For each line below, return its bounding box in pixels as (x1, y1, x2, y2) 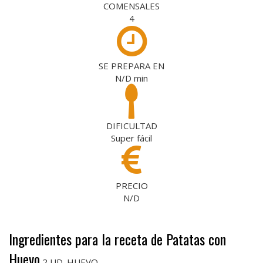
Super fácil (111, 131, 152, 144)
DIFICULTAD (106, 119, 157, 131)
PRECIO (115, 179, 148, 191)
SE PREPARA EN (99, 59, 164, 72)
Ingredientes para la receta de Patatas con (9, 228, 226, 249)
